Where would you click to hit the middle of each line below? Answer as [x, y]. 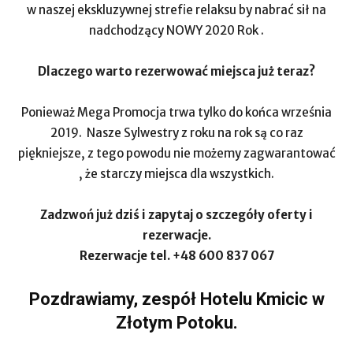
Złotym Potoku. [176, 323]
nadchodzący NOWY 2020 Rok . [176, 30]
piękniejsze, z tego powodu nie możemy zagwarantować [176, 153]
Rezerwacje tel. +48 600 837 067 [176, 256]
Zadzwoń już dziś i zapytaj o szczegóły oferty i [176, 215]
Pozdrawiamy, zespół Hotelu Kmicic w [176, 299]
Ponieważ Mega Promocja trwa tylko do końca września [176, 112]
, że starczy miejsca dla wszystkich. [176, 174]
